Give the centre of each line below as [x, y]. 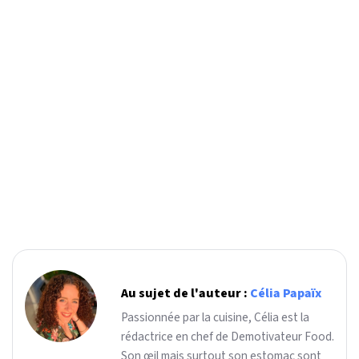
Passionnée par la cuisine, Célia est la [215, 317]
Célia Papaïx [286, 293]
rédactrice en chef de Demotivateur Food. [228, 336]
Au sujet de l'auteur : [186, 293]
